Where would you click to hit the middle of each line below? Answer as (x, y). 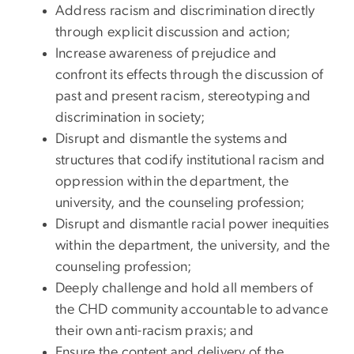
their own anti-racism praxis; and (155, 331)
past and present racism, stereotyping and (183, 97)
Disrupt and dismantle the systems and (172, 139)
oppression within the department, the (172, 182)
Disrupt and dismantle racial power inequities (192, 225)
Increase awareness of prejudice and (166, 54)
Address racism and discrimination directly (185, 11)
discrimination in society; (132, 118)
